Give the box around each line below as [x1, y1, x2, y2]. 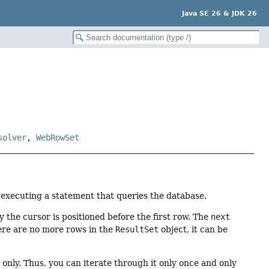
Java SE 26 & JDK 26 [182, 9, 257, 17]
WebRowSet [36, 133, 80, 143]
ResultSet [115, 225, 159, 235]
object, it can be [159, 225, 228, 235]
